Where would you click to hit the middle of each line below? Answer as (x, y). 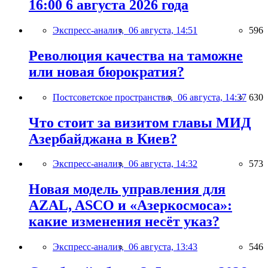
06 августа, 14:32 (163, 164)
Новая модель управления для (127, 189)
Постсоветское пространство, (115, 97)
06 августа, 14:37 (212, 97)
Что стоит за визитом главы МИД (140, 122)
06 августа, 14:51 (163, 30)
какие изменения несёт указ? (124, 222)
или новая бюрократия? (106, 71)
